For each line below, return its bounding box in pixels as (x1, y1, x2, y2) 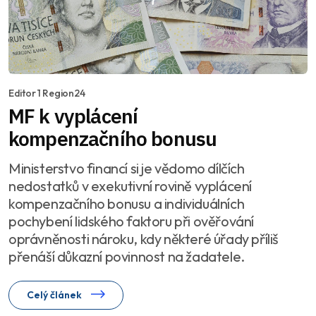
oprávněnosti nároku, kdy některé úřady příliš (8, 229, 279, 248)
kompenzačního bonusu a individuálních (8, 194, 245, 212)
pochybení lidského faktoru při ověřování (8, 212, 254, 230)
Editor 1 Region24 (8, 86, 85, 99)
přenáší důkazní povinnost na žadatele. (8, 247, 245, 265)
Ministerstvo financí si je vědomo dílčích (8, 159, 245, 177)
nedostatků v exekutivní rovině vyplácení (8, 176, 252, 195)
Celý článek (27, 288, 84, 301)
